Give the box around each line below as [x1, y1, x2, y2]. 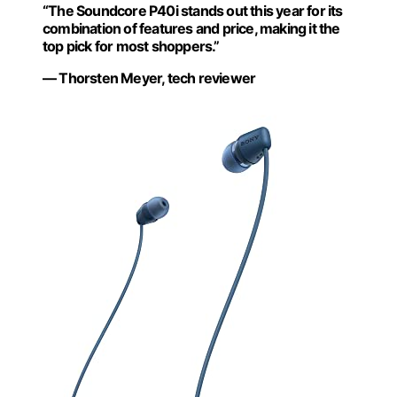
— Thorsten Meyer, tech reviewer [43, 69, 256, 87]
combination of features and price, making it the [43, 19, 340, 37]
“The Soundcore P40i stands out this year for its [43, 2, 343, 19]
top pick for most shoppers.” [43, 37, 220, 55]
